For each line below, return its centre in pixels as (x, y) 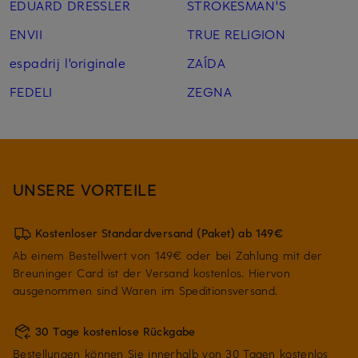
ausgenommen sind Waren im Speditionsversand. (145, 291)
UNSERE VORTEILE (85, 189)
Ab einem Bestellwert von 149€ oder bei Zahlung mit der (168, 256)
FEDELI (31, 91)
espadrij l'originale (68, 63)
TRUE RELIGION (236, 34)
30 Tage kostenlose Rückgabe (115, 332)
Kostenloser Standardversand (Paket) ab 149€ (159, 233)
